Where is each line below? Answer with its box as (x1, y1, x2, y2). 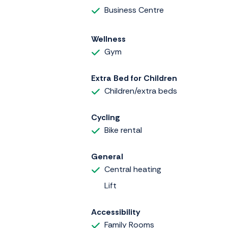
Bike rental (104, 125, 142, 136)
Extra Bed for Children (91, 73, 177, 84)
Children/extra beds (104, 85, 177, 97)
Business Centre (104, 4, 164, 15)
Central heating (104, 164, 161, 175)
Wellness (91, 34, 126, 45)
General (91, 151, 123, 162)
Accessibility (91, 207, 140, 218)
